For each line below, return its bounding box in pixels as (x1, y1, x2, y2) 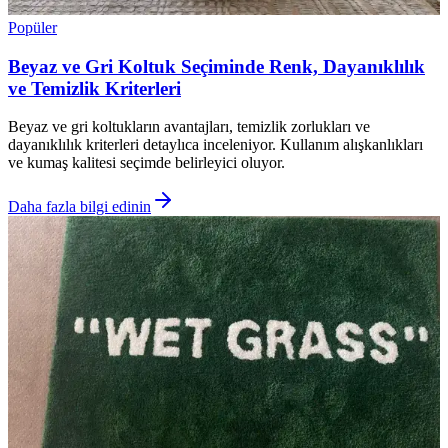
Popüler (8, 18, 57, 36)
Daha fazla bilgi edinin (8, 198, 151, 216)
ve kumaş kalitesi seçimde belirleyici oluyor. (8, 154, 285, 172)
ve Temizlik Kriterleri (8, 77, 181, 99)
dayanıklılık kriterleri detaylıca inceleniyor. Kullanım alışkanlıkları (8, 136, 423, 154)
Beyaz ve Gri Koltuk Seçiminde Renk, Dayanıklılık (8, 55, 425, 77)
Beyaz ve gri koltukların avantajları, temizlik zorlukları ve (8, 118, 370, 136)
